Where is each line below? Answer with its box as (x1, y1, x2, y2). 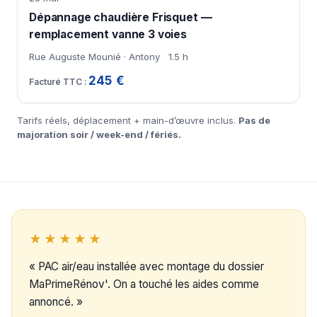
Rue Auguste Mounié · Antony (29, 51, 160, 63)
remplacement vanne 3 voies (29, 28, 187, 42)
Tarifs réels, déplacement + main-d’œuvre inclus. (17, 115, 238, 127)
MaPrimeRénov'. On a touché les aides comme (29, 277, 259, 292)
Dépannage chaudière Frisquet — (29, 11, 212, 25)
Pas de (238, 115, 270, 127)
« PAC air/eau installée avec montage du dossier (29, 260, 264, 274)
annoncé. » (29, 295, 83, 309)
